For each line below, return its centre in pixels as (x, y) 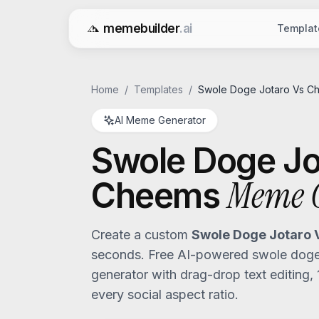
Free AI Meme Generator (151, 36)
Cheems (156, 195)
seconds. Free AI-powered (172, 255)
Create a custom (141, 235)
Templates (158, 89)
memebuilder (142, 28)
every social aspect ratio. (165, 294)
